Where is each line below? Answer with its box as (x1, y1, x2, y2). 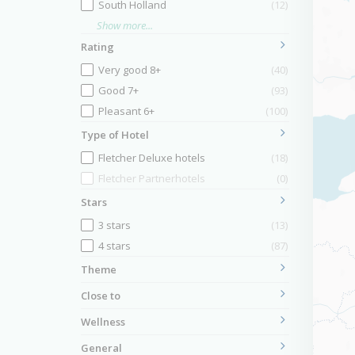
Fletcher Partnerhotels (98, 171, 205, 185)
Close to (81, 288, 120, 303)
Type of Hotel (81, 128, 149, 142)
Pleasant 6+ (98, 104, 155, 118)
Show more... (97, 18, 153, 32)
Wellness (81, 315, 125, 329)
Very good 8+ (98, 63, 161, 77)
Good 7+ (98, 83, 139, 97)
